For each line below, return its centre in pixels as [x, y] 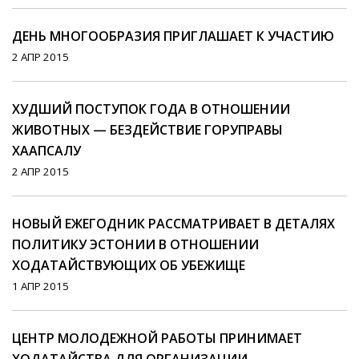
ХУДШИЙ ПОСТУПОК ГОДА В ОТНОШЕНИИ [151, 109]
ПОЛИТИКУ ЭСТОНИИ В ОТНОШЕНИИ [135, 245]
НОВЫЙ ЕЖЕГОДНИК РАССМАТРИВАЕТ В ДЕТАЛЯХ [173, 224]
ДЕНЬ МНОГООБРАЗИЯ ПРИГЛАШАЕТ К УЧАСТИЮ [173, 36]
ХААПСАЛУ [46, 151]
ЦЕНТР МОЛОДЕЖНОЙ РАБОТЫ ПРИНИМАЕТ [157, 339]
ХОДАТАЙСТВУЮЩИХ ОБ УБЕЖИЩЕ [129, 266]
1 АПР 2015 [40, 286]
